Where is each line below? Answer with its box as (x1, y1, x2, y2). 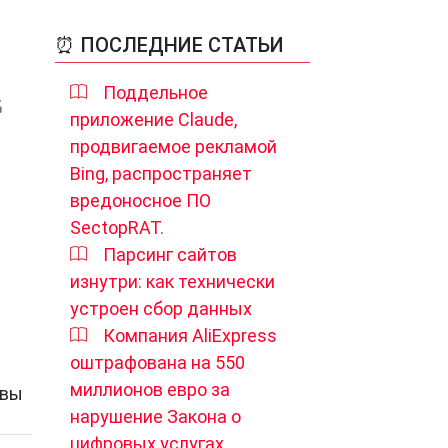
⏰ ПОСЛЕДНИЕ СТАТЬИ (55, 33, 284, 57)
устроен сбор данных (70, 298, 252, 319)
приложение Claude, (70, 109, 237, 130)
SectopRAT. (70, 217, 164, 238)
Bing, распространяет (70, 163, 252, 184)
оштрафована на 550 (70, 352, 245, 373)
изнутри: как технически (70, 271, 275, 292)
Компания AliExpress (103, 325, 277, 346)
